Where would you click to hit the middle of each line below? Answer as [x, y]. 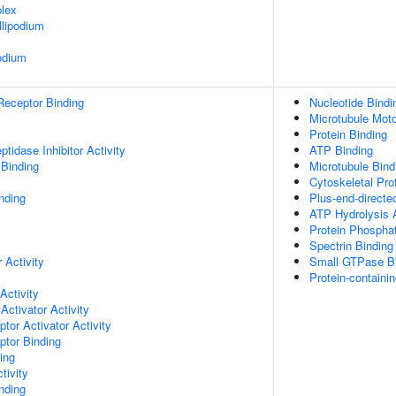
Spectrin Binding [351, 245]
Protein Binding [348, 134]
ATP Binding [341, 150]
